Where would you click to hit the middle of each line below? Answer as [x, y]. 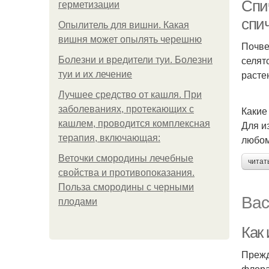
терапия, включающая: [109, 138]
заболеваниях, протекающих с [126, 109]
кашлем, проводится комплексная [134, 123]
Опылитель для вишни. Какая [124, 25]
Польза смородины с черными [126, 187]
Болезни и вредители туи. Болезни [135, 60]
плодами [78, 201]
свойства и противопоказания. [126, 173]
